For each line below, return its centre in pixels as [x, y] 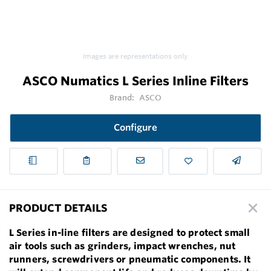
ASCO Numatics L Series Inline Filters [135, 81]
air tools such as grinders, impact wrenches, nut [122, 246]
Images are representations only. [135, 57]
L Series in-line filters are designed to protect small [130, 232]
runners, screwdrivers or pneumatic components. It [130, 259]
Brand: [123, 98]
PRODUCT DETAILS [58, 208]
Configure [135, 128]
